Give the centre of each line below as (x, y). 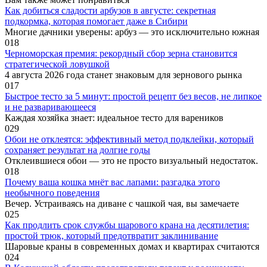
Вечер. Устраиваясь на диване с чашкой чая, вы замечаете (122, 204)
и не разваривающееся (50, 107)
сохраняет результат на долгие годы (77, 150)
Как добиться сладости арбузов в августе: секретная (110, 11)
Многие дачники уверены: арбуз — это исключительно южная (132, 32)
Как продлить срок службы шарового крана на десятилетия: (127, 225)
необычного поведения (52, 193)
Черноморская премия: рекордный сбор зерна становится (121, 54)
